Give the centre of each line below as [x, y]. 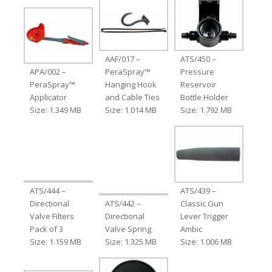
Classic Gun [202, 203]
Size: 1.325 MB [131, 241]
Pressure [198, 72]
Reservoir [199, 85]
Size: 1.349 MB [55, 110]
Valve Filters [52, 216]
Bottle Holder [205, 97]
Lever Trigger [205, 216]
